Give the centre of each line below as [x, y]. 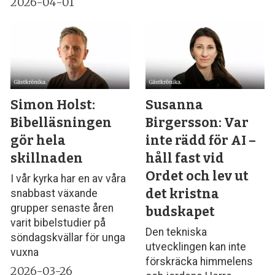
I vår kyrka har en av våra [68, 179]
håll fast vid [185, 159]
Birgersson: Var [197, 123]
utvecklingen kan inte [196, 247]
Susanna [175, 105]
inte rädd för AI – [201, 141]
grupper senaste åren [62, 208]
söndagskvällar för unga [68, 238]
